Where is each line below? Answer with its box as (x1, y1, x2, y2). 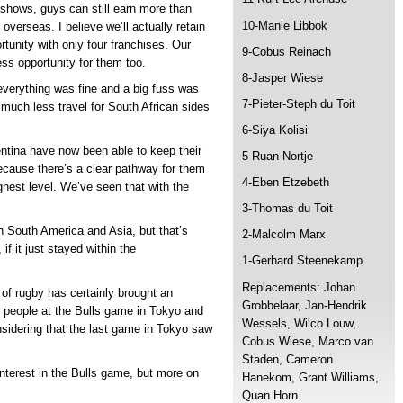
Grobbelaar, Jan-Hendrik (242, 298, 367, 312)
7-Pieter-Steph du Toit (242, 96, 355, 111)
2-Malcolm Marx (242, 228, 326, 242)
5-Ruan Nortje (242, 149, 313, 164)
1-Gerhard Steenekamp (242, 254, 363, 268)
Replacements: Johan (242, 280, 355, 294)
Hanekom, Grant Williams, (242, 370, 379, 384)
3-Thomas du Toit (242, 201, 333, 216)
